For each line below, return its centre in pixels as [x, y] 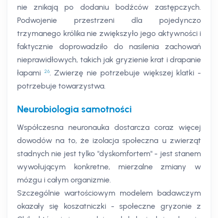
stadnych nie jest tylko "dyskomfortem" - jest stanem [109, 154]
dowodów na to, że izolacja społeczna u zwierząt [109, 141]
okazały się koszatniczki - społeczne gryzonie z [109, 206]
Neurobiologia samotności [74, 109]
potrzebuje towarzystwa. [61, 86]
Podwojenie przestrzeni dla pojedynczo [109, 20]
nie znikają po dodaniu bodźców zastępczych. [109, 7]
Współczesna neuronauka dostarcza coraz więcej [109, 127]
